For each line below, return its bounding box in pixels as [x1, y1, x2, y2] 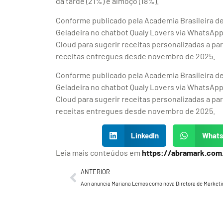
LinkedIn [131, 131, 159, 140]
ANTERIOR [81, 167, 110, 176]
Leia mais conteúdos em [56, 147, 142, 157]
